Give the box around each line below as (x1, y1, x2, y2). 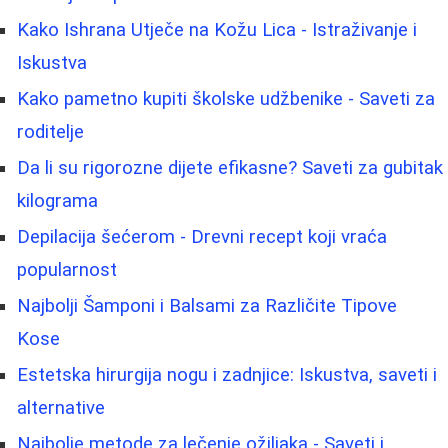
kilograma (17, 189, 98, 212)
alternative (17, 396, 105, 419)
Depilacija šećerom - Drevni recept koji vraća (17, 225, 387, 248)
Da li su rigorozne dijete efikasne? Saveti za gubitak (17, 156, 443, 179)
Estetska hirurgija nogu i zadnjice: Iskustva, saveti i (17, 363, 437, 386)
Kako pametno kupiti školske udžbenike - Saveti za (17, 87, 435, 110)
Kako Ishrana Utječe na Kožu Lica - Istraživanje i (17, 18, 417, 41)
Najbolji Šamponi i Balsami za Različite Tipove (17, 294, 397, 317)
